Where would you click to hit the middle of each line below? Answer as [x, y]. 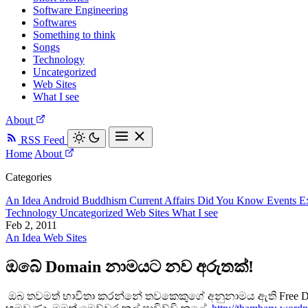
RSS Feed [43, 140]
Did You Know [232, 200]
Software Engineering [80, 10]
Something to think [74, 35]
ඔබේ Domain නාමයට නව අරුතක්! [130, 266]
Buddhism [106, 200]
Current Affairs [163, 200]
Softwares [55, 22]
